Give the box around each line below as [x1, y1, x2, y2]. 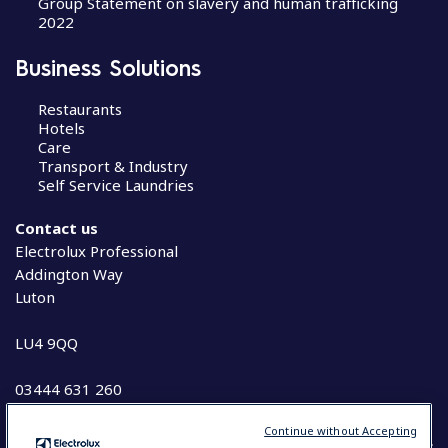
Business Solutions [15, 52, 201, 81]
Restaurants [37, 98, 122, 119]
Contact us [15, 218, 98, 238]
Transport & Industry [37, 155, 188, 176]
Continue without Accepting [264, 423, 417, 438]
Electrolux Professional [15, 241, 178, 261]
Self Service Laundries [37, 174, 194, 195]
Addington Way [15, 264, 123, 284]
